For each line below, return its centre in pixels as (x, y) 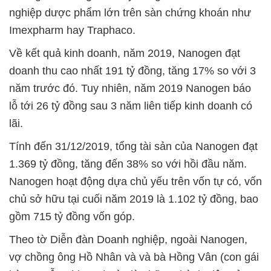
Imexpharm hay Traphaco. (72, 31)
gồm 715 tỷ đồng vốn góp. (72, 217)
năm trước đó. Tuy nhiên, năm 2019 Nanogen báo (130, 89)
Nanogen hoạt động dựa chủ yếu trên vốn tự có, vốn (135, 182)
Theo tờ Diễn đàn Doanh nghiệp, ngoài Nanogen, (128, 240)
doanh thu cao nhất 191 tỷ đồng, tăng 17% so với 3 (132, 71)
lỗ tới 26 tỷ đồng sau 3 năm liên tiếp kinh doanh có (131, 106)
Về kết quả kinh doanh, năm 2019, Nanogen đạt (125, 54)
